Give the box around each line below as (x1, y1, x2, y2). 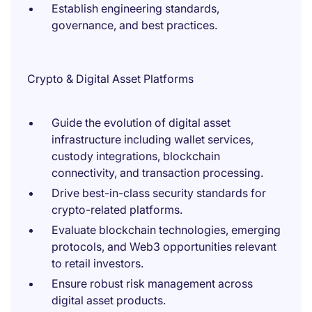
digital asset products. (52, 293, 166, 307)
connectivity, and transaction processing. (52, 166, 263, 180)
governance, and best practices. (52, 18, 217, 32)
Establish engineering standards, (52, 1, 219, 15)
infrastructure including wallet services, (52, 132, 253, 146)
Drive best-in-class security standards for (52, 186, 266, 200)
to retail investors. (52, 256, 143, 270)
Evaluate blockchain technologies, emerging (52, 223, 281, 237)
